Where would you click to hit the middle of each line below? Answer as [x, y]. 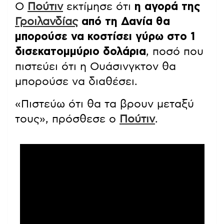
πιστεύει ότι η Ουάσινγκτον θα [95, 67]
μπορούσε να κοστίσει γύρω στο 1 [105, 37]
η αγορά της [167, 7]
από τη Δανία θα [124, 22]
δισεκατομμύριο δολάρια [80, 52]
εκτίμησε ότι [99, 7]
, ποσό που [175, 52]
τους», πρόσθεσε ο [67, 119]
